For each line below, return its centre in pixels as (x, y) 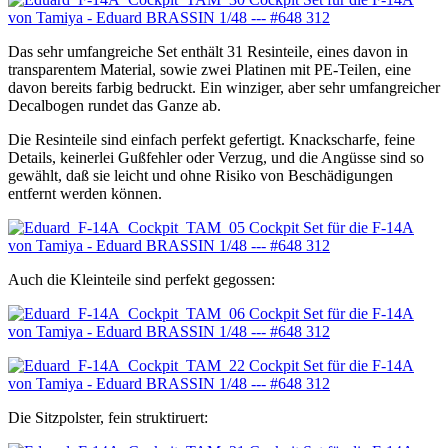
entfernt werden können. (85, 194)
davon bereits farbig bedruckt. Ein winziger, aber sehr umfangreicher (224, 88)
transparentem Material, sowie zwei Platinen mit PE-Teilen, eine (209, 70)
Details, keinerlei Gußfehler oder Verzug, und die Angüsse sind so (216, 158)
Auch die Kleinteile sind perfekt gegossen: (141, 280)
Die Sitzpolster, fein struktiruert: (108, 418)
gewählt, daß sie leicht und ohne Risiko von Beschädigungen (200, 176)
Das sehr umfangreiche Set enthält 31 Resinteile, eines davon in (208, 52)
